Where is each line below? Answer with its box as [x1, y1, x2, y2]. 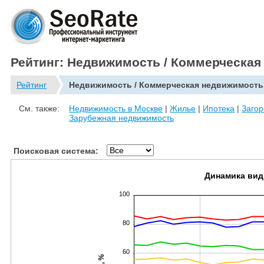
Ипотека [203, 104, 235, 114]
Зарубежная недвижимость [69, 113, 174, 123]
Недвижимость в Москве [69, 104, 163, 114]
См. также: [19, 104, 60, 114]
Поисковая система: [14, 146, 98, 156]
